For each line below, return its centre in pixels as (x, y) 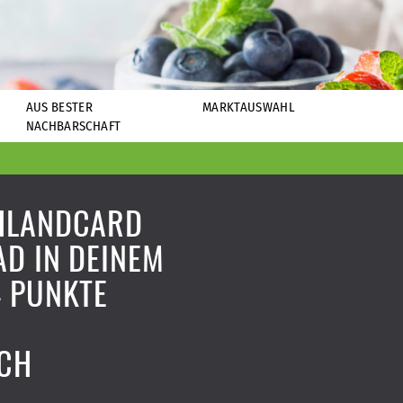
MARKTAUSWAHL (249, 107)
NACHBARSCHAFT (73, 126)
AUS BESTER (59, 107)
